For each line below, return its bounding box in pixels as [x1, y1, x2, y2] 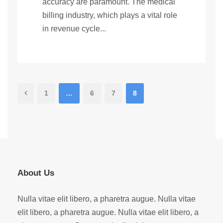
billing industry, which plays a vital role [42, 11, 177, 19]
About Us [17, 168, 54, 178]
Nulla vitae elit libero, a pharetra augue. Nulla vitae [17, 195, 196, 203]
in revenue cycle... [42, 24, 106, 33]
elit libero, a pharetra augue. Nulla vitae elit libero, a [17, 208, 199, 217]
